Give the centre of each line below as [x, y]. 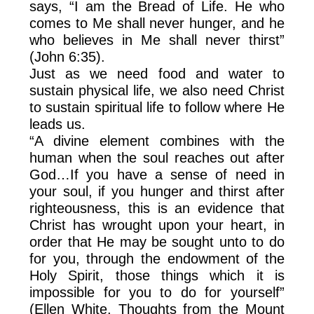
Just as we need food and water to [157, 73]
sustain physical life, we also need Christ [157, 90]
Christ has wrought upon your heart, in [157, 225]
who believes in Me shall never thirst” [157, 40]
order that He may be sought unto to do [157, 241]
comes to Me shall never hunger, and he [157, 23]
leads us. [58, 124]
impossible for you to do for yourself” [157, 292]
